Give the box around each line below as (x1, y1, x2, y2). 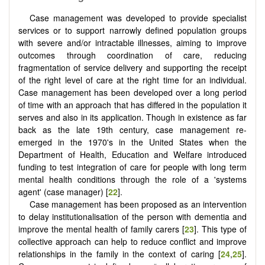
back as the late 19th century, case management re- (18, 123, 247, 135)
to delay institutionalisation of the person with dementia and (18, 210, 247, 222)
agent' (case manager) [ (18, 185, 108, 198)
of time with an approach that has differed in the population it (18, 98, 247, 111)
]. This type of (194, 222, 247, 235)
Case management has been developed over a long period (18, 86, 247, 98)
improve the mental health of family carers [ (18, 222, 185, 235)
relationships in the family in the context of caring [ (18, 247, 221, 260)
